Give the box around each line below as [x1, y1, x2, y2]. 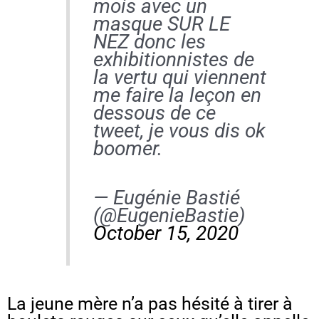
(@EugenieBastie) [93, 204, 245, 228]
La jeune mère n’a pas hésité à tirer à [7, 293, 293, 315]
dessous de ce [93, 101, 216, 125]
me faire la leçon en [93, 83, 261, 108]
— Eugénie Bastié [93, 186, 240, 210]
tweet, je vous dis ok [93, 119, 266, 143]
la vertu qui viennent [93, 66, 266, 90]
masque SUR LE [93, 12, 230, 36]
